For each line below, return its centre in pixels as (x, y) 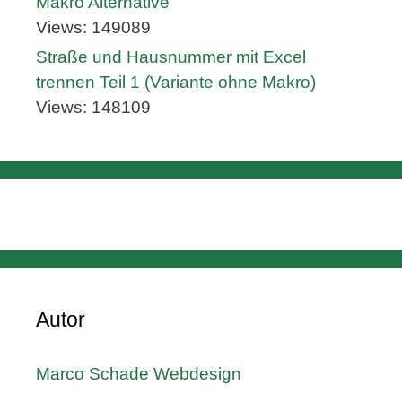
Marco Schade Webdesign (139, 374)
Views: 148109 (93, 108)
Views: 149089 (93, 28)
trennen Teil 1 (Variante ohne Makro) (176, 83)
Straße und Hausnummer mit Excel (171, 57)
